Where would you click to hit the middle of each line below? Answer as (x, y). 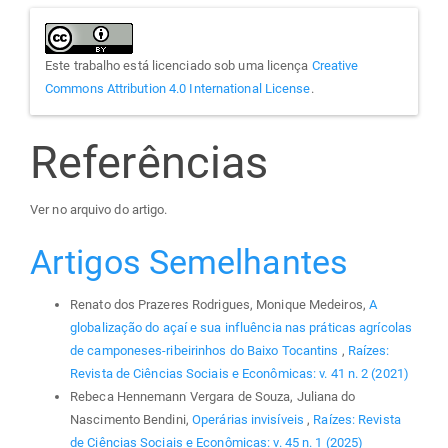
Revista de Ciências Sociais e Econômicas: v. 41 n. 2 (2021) (239, 373)
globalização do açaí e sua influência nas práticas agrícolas (241, 327)
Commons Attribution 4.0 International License (178, 88)
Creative (335, 65)
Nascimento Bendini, (131, 419)
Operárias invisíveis (250, 419)
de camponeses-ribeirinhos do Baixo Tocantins (206, 350)
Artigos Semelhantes (189, 262)
